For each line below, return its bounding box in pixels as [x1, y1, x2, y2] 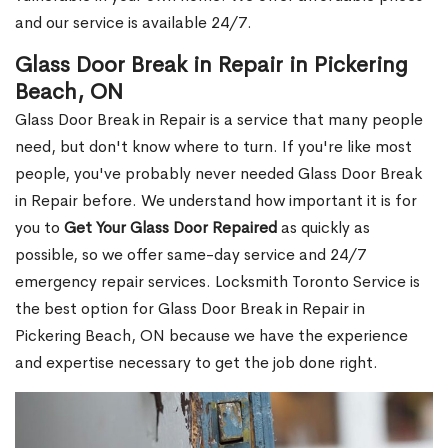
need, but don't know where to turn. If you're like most [15, 136, 412, 158]
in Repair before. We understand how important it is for [15, 190, 417, 212]
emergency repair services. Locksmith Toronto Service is [15, 271, 420, 293]
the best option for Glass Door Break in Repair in [15, 298, 365, 320]
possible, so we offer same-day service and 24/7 [15, 244, 366, 266]
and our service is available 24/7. [15, 12, 252, 34]
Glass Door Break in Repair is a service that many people [15, 109, 423, 131]
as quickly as [277, 217, 370, 239]
